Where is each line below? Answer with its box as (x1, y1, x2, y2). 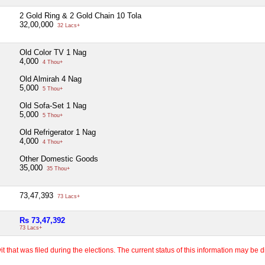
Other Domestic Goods (20, 154, 98, 163)
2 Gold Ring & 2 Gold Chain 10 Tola (20, 11, 141, 20)
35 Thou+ (45, 165, 70, 172)
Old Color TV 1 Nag (20, 47, 86, 57)
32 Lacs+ (56, 22, 80, 28)
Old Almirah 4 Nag (20, 74, 82, 83)
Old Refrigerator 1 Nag (20, 127, 96, 137)
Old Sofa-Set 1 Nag (20, 101, 86, 110)
